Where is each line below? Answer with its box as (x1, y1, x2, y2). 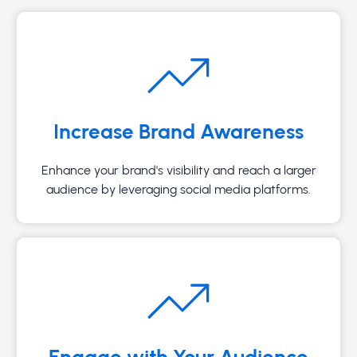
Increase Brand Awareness (53, 118, 304, 144)
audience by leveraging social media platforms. (46, 181, 311, 197)
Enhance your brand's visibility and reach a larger (41, 162, 316, 178)
